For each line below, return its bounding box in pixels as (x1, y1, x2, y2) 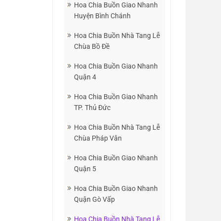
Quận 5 (74, 165, 96, 173)
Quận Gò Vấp (74, 195, 115, 203)
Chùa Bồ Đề (74, 42, 110, 50)
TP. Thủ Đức (74, 104, 110, 111)
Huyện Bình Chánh (74, 12, 131, 20)
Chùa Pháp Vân (74, 134, 122, 142)
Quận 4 (74, 73, 96, 81)
